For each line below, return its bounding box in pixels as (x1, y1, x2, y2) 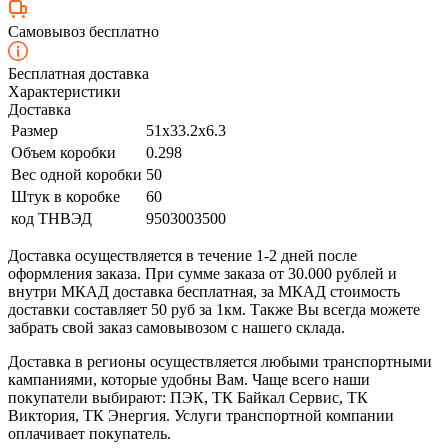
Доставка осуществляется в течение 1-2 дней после (8, 246, 357, 264)
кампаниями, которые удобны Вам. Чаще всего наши (8, 370, 370, 388)
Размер (11, 121, 58, 139)
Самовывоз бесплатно (8, 22, 159, 40)
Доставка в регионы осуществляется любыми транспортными (8, 352, 432, 370)
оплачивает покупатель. (8, 424, 171, 442)
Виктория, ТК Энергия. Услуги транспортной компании (8, 406, 394, 424)
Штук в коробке (11, 187, 120, 205)
